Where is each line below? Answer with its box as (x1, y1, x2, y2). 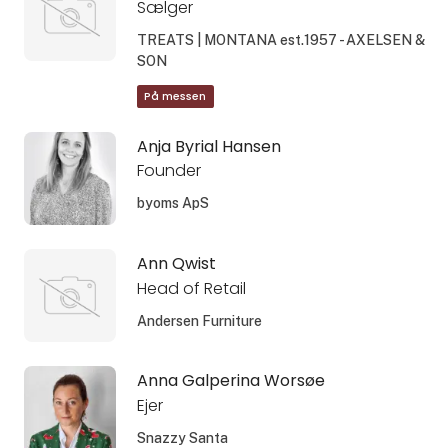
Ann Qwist (136, 251, 216, 275)
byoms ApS (136, 195, 209, 212)
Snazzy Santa (136, 429, 228, 446)
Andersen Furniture (136, 312, 262, 329)
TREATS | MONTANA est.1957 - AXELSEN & (136, 32, 425, 49)
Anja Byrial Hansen (136, 134, 281, 158)
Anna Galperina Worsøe (136, 368, 325, 392)
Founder (136, 159, 201, 183)
